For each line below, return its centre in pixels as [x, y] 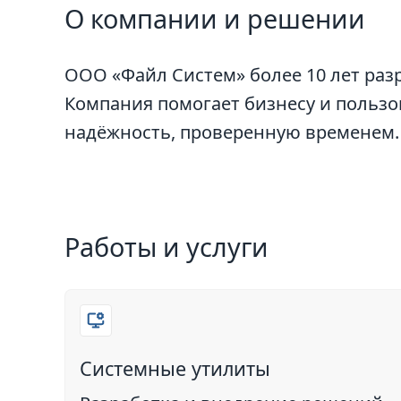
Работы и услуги [166, 247]
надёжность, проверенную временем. [232, 132]
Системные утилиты [175, 368]
